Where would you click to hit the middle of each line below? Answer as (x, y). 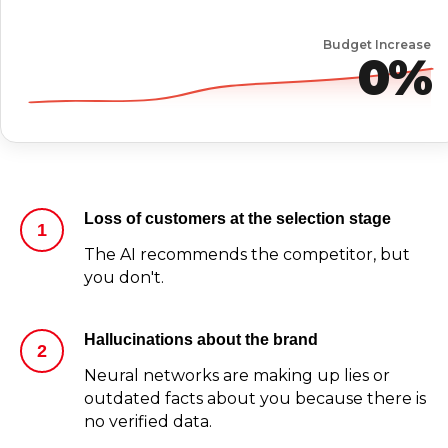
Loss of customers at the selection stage (237, 219)
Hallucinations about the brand (201, 340)
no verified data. (148, 422)
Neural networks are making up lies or (237, 376)
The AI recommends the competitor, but (247, 255)
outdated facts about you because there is (255, 399)
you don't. (124, 278)
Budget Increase (377, 45)
